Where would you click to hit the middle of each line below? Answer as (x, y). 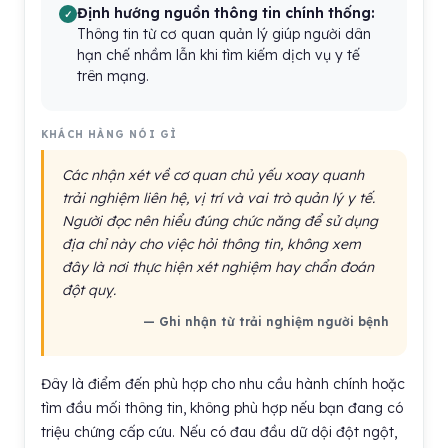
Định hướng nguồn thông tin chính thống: (226, 13)
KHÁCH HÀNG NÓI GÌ (109, 134)
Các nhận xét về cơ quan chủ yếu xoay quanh (213, 175)
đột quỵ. (89, 290)
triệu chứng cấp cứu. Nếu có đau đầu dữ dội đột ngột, (219, 432)
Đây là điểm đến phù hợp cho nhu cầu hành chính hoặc (223, 384)
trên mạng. (113, 76)
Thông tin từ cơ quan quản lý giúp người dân (224, 34)
